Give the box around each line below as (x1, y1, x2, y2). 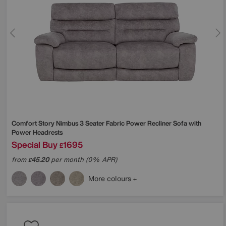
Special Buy (12, 138, 58, 151)
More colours (88, 173, 133, 184)
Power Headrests (12, 128, 63, 138)
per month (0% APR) (49, 155, 117, 165)
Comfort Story (12, 119, 56, 129)
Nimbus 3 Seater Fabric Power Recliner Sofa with (56, 119, 201, 129)
